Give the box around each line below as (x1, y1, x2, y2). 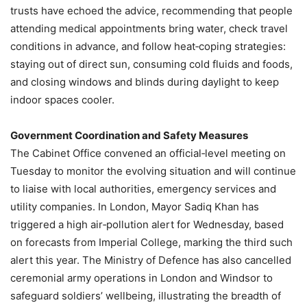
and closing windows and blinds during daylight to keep (10, 75, 279, 89)
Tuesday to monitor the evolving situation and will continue (10, 164, 296, 178)
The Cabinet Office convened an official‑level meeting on (10, 147, 286, 160)
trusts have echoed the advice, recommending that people (10, 4, 293, 18)
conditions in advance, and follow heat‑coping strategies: (10, 40, 286, 53)
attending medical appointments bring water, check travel (10, 22, 288, 36)
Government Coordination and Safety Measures (10, 129, 248, 143)
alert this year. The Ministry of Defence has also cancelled (10, 254, 291, 267)
